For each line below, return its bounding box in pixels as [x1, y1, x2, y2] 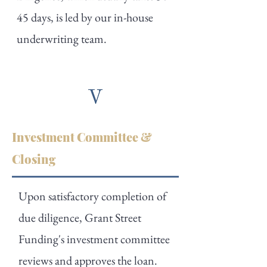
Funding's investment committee [18, 231, 170, 247]
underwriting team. [17, 31, 107, 46]
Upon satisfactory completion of [18, 188, 166, 204]
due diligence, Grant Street [18, 210, 141, 225]
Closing [12, 151, 55, 167]
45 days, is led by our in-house [17, 10, 153, 25]
